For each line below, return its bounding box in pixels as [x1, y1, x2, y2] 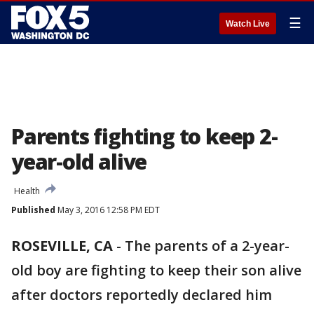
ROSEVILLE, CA [11, 236, 113, 255]
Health [14, 185, 40, 197]
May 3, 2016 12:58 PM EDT [55, 204, 160, 216]
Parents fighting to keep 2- [11, 122, 278, 151]
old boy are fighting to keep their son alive [11, 261, 301, 280]
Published [11, 204, 55, 216]
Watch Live [226, 19, 270, 29]
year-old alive [11, 147, 147, 176]
